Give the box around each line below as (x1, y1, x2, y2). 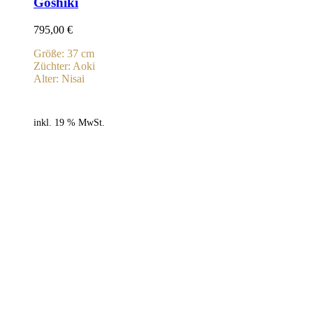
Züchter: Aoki (34, 60, 95, 73)
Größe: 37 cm (34, 48, 94, 60)
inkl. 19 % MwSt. (34, 117, 105, 129)
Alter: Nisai (34, 73, 85, 85)
